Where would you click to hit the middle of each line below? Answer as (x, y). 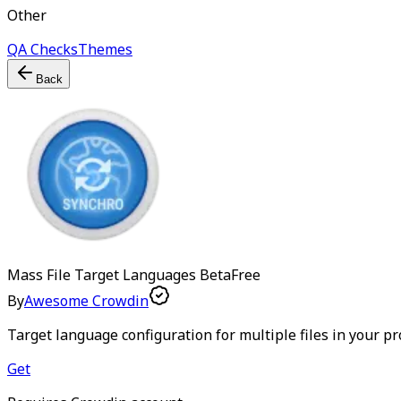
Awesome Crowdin (86, 301)
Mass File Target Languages (102, 275)
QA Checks (43, 49)
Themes (105, 49)
